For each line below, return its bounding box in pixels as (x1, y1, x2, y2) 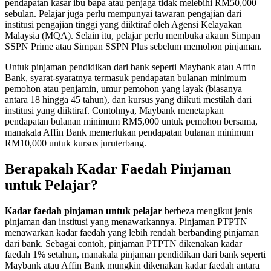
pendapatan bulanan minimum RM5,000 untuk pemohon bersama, (5, 116, 258, 127)
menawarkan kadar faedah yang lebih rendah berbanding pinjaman (5, 227, 259, 238)
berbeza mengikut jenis (162, 205, 252, 216)
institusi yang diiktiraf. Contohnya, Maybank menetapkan (5, 105, 224, 116)
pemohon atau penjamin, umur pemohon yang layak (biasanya (5, 83, 242, 94)
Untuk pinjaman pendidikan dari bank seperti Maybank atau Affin (5, 62, 256, 73)
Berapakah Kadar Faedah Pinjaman (5, 160, 231, 177)
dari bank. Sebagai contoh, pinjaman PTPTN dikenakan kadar (5, 238, 242, 249)
